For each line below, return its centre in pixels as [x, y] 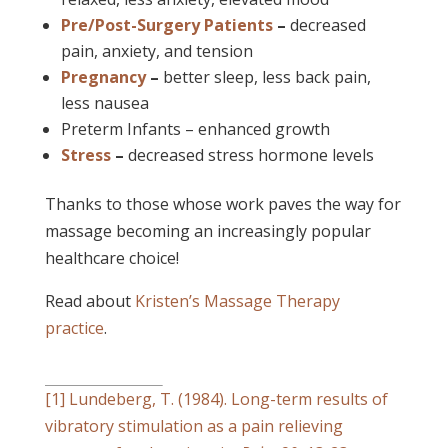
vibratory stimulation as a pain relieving [193, 425]
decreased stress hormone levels [250, 154]
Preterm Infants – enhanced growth [195, 128]
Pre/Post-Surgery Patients [166, 24]
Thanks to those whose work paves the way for [222, 203]
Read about [89, 300]
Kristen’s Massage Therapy [237, 300]
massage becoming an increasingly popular [207, 230]
